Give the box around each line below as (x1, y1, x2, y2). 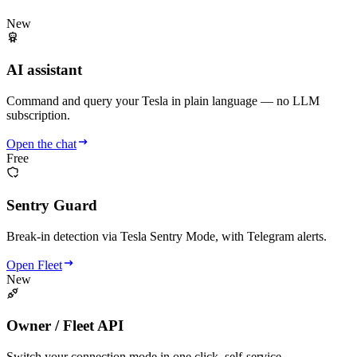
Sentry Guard (6, 196, 97, 214)
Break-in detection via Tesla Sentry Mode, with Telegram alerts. (6, 229, 327, 243)
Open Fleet (6, 257, 62, 272)
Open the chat (6, 137, 76, 151)
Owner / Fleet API (6, 317, 124, 335)
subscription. (6, 108, 70, 123)
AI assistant (6, 61, 82, 79)
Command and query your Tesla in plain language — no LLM (6, 94, 320, 108)
